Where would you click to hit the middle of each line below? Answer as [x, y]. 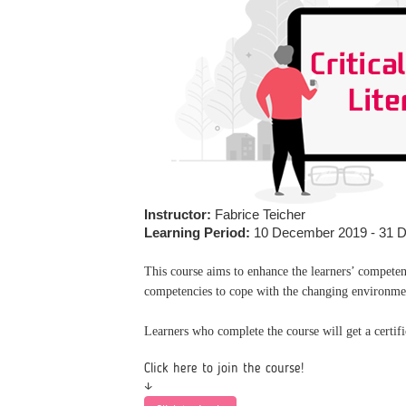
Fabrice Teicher [258, 214]
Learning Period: [197, 232]
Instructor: [178, 214]
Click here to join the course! [224, 369]
